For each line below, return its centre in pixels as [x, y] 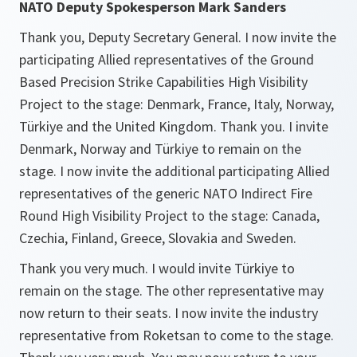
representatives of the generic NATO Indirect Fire [166, 193]
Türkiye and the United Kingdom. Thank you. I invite [174, 126]
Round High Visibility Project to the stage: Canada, [169, 216]
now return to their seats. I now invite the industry [169, 313]
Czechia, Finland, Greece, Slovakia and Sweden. [158, 238]
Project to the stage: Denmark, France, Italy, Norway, [177, 104]
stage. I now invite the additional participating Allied [175, 171]
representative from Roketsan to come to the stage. [177, 335]
